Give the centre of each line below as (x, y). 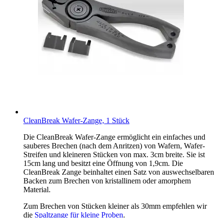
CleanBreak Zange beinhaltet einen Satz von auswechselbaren (119, 172)
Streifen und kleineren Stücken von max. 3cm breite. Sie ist (114, 154)
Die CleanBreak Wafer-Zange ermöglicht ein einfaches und (114, 137)
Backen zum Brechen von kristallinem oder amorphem (107, 181)
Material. (37, 189)
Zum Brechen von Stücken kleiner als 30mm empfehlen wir (115, 206)
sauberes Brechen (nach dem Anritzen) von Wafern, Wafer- (114, 145)
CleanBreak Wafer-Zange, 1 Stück (76, 120)
